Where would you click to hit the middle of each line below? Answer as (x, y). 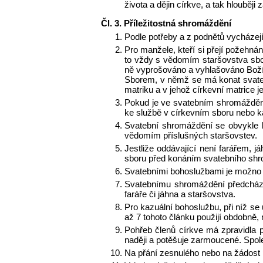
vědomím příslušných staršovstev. (191, 136)
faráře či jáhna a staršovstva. (180, 194)
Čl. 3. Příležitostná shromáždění (166, 23)
